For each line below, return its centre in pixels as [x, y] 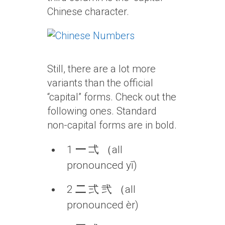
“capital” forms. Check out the [112, 97]
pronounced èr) [102, 205]
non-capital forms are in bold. [112, 125]
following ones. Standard [102, 111]
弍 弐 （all [110, 189]
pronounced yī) [102, 165]
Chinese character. [88, 12]
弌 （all [104, 150]
